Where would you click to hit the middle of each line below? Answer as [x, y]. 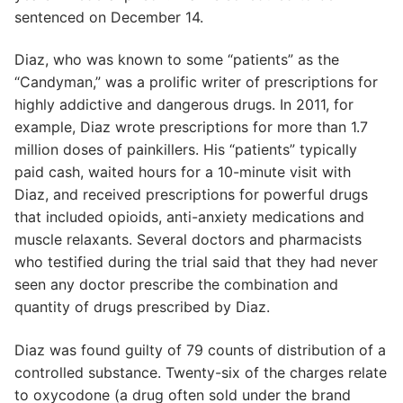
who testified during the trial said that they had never [196, 262]
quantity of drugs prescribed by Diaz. [142, 307]
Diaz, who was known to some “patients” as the [177, 60]
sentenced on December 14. [109, 17]
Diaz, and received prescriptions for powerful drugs [191, 195]
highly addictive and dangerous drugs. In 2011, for [184, 105]
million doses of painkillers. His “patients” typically [186, 150]
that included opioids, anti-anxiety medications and [189, 217]
